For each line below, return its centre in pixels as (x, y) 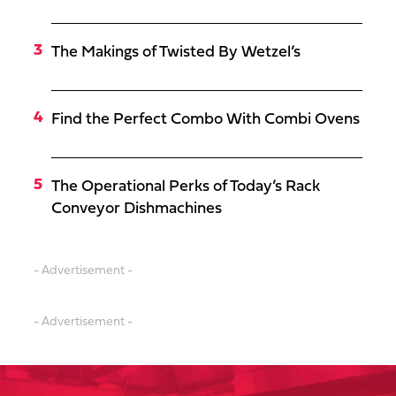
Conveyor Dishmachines (137, 209)
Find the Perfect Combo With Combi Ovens (206, 120)
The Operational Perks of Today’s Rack (186, 187)
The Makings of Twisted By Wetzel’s (176, 53)
